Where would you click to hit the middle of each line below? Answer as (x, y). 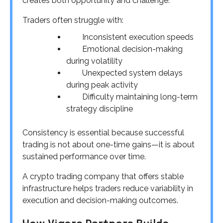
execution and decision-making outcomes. (100, 201)
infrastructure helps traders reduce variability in (108, 189)
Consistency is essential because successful (103, 133)
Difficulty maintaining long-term (140, 97)
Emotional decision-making (132, 49)
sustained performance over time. (84, 157)
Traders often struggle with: (73, 20)
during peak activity (102, 85)
